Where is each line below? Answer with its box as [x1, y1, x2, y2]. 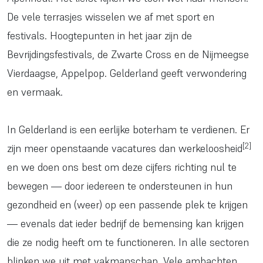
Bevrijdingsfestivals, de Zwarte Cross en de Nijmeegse [7, 48, 249, 62]
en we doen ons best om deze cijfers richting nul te [7, 160, 237, 174]
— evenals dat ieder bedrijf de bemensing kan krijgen [7, 217, 244, 231]
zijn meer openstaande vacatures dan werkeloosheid [7, 141, 242, 156]
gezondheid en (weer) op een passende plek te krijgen [7, 198, 248, 212]
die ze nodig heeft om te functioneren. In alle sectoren [7, 235, 249, 249]
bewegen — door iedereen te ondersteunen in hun [7, 179, 232, 193]
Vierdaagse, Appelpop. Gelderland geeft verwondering [7, 66, 247, 80]
